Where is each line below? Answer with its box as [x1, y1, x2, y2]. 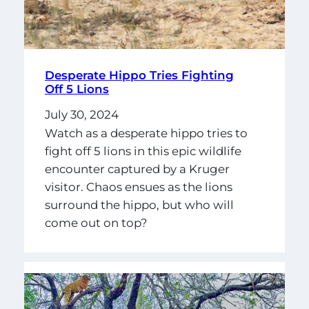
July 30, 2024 [44, 107, 119, 121]
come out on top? [44, 216, 148, 230]
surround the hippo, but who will [44, 198, 234, 212]
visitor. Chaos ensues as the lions [44, 180, 232, 195]
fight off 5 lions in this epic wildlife [44, 144, 241, 159]
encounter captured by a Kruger [44, 162, 230, 177]
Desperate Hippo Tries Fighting [44, 68, 234, 82]
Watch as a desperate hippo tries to [44, 126, 248, 141]
